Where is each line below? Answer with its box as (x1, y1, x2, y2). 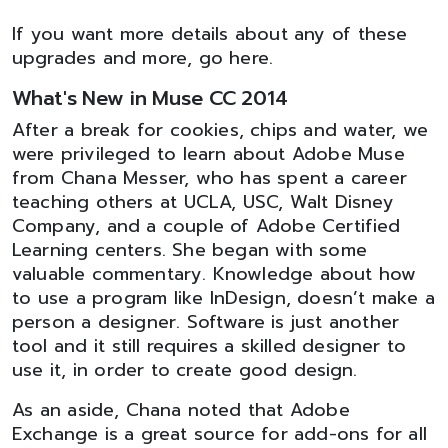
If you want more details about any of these (12, 20, 408, 48)
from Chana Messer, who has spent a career (12, 164, 407, 192)
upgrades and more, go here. (12, 44, 274, 72)
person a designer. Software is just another (12, 308, 400, 336)
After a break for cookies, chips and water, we (12, 116, 428, 144)
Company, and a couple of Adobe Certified (12, 212, 401, 240)
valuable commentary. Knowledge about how (12, 260, 417, 288)
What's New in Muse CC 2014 (12, 83, 288, 113)
